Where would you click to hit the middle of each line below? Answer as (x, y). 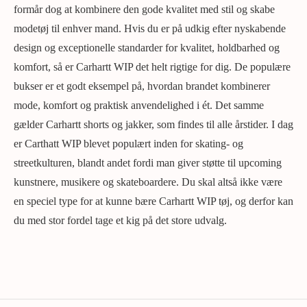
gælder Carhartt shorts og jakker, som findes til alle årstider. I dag (153, 124)
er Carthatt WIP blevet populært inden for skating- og (128, 143)
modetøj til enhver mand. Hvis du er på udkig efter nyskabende (150, 28)
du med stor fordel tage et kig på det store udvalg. (120, 220)
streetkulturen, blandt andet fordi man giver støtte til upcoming (148, 162)
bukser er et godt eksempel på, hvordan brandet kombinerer (142, 86)
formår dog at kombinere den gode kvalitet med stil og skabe (144, 9)
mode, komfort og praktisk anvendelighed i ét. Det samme (139, 105)
